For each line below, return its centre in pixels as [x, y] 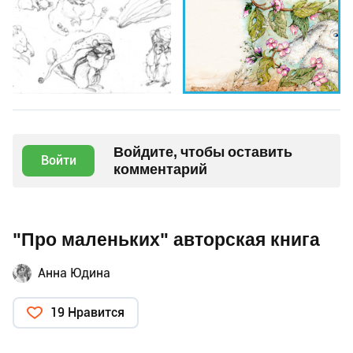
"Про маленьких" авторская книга [166, 240]
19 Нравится [87, 313]
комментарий [160, 169]
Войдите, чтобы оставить [203, 152]
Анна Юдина [74, 273]
